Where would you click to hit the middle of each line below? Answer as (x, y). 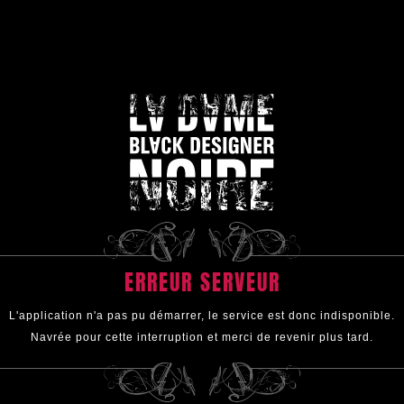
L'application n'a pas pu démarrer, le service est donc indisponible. (202, 316)
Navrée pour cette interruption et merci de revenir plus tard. (202, 338)
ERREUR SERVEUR (202, 283)
